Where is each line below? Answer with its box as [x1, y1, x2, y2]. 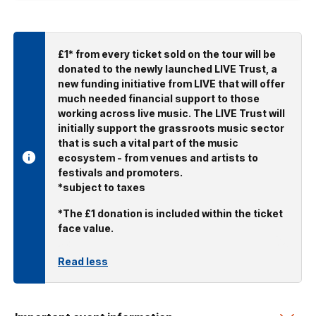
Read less [58, 255, 108, 267]
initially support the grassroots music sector [58, 121, 284, 134]
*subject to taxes [58, 181, 145, 193]
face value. [58, 221, 114, 234]
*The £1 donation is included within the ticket [58, 207, 283, 219]
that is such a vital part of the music [58, 136, 238, 149]
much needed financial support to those [58, 92, 260, 104]
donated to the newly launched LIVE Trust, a [58, 62, 277, 75]
